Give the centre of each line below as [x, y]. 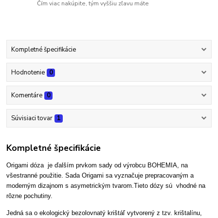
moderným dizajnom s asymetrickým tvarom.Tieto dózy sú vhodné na [107, 185]
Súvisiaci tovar [32, 118]
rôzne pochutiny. [30, 196]
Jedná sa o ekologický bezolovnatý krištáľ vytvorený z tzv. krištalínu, [104, 213]
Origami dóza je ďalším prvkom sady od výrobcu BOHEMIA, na [97, 165]
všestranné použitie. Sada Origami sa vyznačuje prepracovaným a [100, 175]
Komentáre [27, 96]
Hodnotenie [28, 72]
